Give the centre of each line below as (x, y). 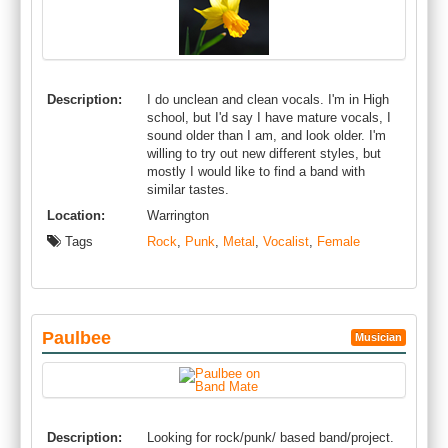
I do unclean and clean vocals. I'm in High (268, 99)
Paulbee (76, 338)
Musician (378, 337)
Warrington (178, 215)
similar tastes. (188, 189)
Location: (76, 215)
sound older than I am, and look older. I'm (266, 135)
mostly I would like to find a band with (256, 171)
